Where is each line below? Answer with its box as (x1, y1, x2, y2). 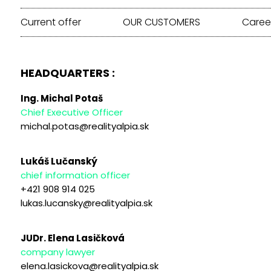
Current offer (20, 15, 81, 29)
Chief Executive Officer (20, 105, 123, 119)
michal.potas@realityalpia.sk (20, 119, 149, 132)
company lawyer (20, 245, 95, 258)
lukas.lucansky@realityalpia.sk (20, 196, 152, 209)
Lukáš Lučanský (20, 154, 97, 168)
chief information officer (20, 168, 130, 181)
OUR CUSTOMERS (122, 15, 200, 29)
